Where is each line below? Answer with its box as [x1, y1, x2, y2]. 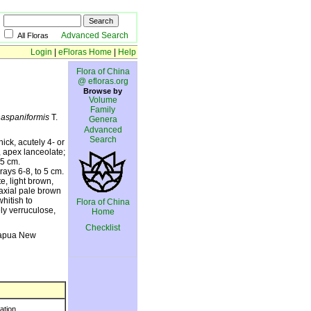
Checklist [85, 223, 120, 233]
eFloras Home [58, 47, 112, 57]
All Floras [17, 31, 61, 40]
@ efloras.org [77, 76, 128, 86]
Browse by [83, 87, 122, 95]
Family [90, 105, 115, 115]
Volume [88, 95, 117, 105]
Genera [88, 115, 117, 124]
